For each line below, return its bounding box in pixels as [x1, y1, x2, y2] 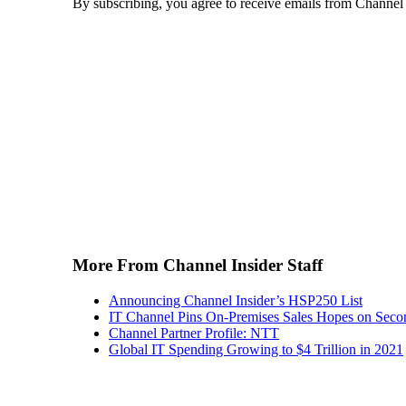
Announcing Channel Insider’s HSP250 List [109, 292, 362, 308]
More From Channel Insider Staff [72, 255, 323, 275]
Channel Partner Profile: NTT [109, 324, 279, 341]
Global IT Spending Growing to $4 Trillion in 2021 [109, 341, 403, 357]
